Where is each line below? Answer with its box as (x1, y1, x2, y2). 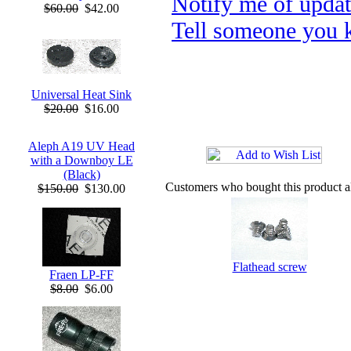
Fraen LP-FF (49, 268, 114, 281)
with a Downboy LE (30, 154, 133, 167)
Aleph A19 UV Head (28, 139, 135, 153)
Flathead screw (232, 260, 307, 273)
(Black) (63, 168, 100, 181)
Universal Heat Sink (31, 88, 132, 101)
